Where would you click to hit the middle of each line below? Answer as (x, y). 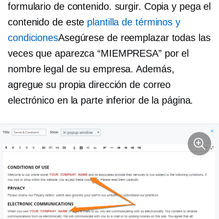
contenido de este (48, 22)
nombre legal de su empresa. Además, (91, 69)
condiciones (33, 37)
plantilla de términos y (134, 22)
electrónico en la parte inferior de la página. (101, 100)
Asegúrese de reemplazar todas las (134, 37)
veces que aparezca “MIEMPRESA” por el (99, 53)
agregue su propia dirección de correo (89, 84)
